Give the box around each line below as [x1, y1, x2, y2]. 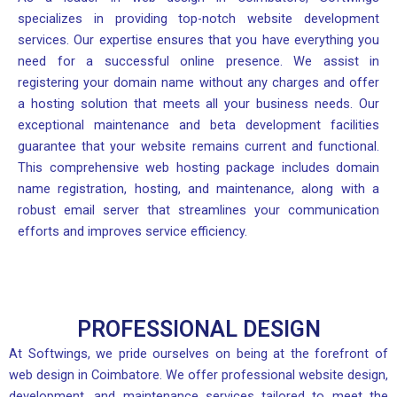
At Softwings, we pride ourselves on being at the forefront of [9, 345, 388, 362]
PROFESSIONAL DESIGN [76, 315, 321, 342]
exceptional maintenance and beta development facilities [18, 117, 379, 134]
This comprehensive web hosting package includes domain [18, 160, 379, 176]
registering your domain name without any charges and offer [18, 74, 379, 91]
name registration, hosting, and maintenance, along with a [18, 181, 379, 198]
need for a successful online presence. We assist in [18, 53, 379, 70]
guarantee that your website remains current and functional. [18, 138, 379, 155]
